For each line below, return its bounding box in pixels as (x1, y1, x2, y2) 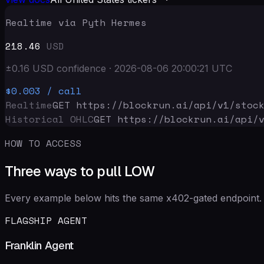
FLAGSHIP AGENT (5, 213, 87, 227)
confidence (57, 62, 106, 74)
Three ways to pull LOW (5, 161, 155, 180)
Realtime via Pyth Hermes (5, 15, 147, 29)
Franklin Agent (5, 238, 74, 253)
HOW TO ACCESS (5, 136, 81, 150)
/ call (47, 83, 82, 98)
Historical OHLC (5, 111, 94, 126)
